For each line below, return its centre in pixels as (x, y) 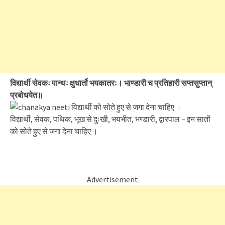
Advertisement (113, 179)
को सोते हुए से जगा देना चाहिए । (54, 131)
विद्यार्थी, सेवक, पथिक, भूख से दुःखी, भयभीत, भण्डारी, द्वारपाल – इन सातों (110, 119)
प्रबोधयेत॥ (26, 95)
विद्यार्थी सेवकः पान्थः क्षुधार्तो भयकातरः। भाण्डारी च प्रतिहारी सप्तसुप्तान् (111, 83)
